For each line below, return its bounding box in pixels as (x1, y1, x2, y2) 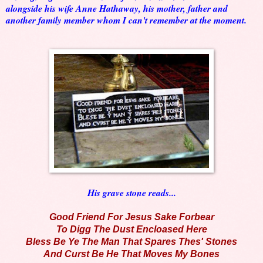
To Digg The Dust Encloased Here (56, 224, 207, 235)
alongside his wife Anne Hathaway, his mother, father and (6, 2, 228, 15)
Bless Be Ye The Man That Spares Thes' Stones (26, 237, 237, 247)
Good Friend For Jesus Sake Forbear (49, 212, 214, 222)
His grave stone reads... (87, 186, 176, 200)
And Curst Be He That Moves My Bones (43, 249, 220, 259)
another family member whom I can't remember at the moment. (6, 14, 247, 27)
